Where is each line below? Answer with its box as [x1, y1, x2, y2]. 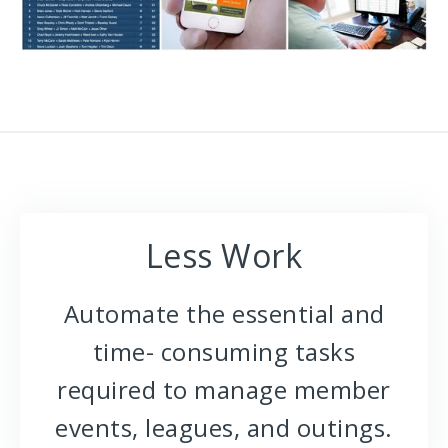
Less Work [145, 234, 303, 278]
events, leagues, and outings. [55, 411, 393, 445]
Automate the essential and [63, 297, 385, 331]
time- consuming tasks [92, 335, 356, 369]
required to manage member [57, 373, 391, 407]
